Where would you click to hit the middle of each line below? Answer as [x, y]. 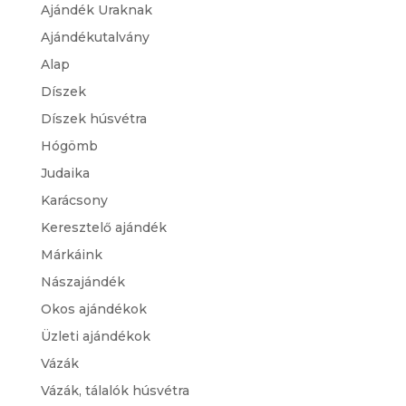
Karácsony [74, 201]
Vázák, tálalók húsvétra [115, 391]
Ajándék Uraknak [96, 10]
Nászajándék [82, 282]
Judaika [65, 174]
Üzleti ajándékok [95, 337]
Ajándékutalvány [95, 38]
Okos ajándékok [93, 309]
